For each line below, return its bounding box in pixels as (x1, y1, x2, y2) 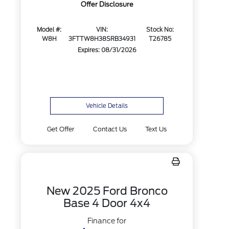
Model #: (37, 26, 62, 34)
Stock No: (146, 26, 174, 34)
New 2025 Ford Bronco (46, 185, 168, 197)
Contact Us (93, 125, 127, 133)
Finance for (87, 217, 127, 225)
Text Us (145, 125, 167, 133)
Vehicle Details (86, 102, 128, 109)
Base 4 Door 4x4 (63, 197, 151, 210)
